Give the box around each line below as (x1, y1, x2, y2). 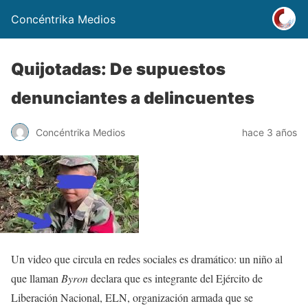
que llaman (11, 271, 61, 285)
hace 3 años (242, 126, 297, 138)
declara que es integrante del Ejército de (88, 271, 263, 285)
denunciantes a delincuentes (11, 88, 254, 108)
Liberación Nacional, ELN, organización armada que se (11, 290, 253, 305)
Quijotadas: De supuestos (11, 59, 225, 79)
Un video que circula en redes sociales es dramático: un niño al (11, 252, 283, 266)
